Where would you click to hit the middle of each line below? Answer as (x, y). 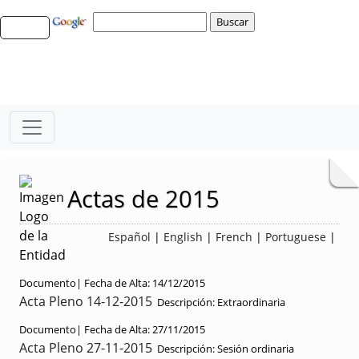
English (183, 237)
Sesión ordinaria (254, 349)
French (234, 237)
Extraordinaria (250, 302)
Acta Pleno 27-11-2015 (86, 348)
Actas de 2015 (143, 198)
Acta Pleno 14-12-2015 (86, 301)
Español (129, 237)
